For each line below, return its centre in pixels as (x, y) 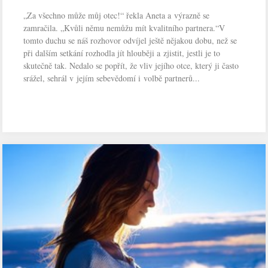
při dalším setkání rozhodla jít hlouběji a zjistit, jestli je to (122, 53)
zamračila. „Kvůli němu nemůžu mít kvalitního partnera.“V (124, 28)
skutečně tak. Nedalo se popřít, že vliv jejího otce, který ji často (131, 66)
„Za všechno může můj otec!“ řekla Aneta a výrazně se (117, 16)
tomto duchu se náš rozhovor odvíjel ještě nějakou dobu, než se (130, 41)
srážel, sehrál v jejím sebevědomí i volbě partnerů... (112, 78)
